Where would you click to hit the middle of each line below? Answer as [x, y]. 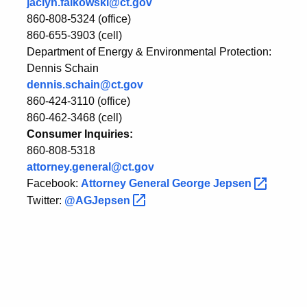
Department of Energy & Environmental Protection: [149, 51]
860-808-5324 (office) [79, 19]
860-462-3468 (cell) [74, 117]
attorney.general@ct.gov [90, 167]
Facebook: [54, 183]
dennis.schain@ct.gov [85, 84]
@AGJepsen [99, 200]
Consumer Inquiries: [80, 134]
